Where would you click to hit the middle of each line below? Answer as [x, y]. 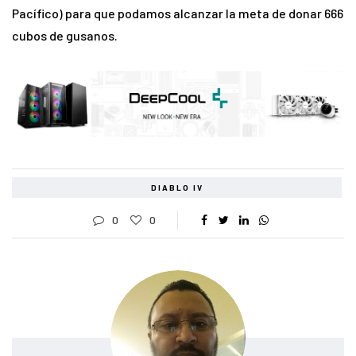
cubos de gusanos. [65, 36]
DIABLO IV [177, 187]
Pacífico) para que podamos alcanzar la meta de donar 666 [178, 14]
